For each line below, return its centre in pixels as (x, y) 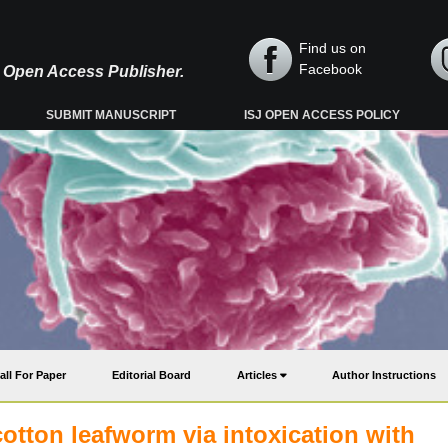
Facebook (330, 69)
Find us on (332, 48)
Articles (258, 375)
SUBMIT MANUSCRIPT (111, 115)
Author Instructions (384, 375)
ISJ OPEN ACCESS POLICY (322, 115)
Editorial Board (151, 375)
